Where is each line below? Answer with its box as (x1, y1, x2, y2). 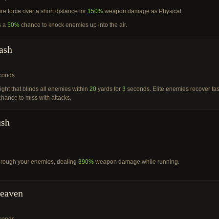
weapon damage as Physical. (103, 8, 183, 15)
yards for (96, 86, 122, 92)
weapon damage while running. (94, 158, 179, 165)
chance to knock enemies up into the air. (20, 22, 127, 28)
